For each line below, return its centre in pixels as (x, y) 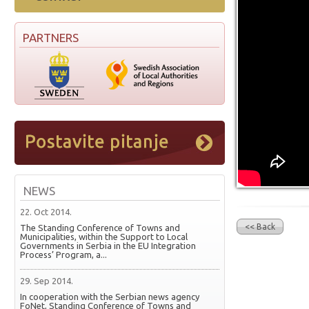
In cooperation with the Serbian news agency (110, 297)
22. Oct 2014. (46, 212)
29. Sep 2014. (47, 281)
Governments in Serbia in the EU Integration (108, 246)
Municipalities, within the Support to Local (104, 237)
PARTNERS (51, 38)
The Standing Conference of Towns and (100, 228)
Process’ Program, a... (63, 255)
